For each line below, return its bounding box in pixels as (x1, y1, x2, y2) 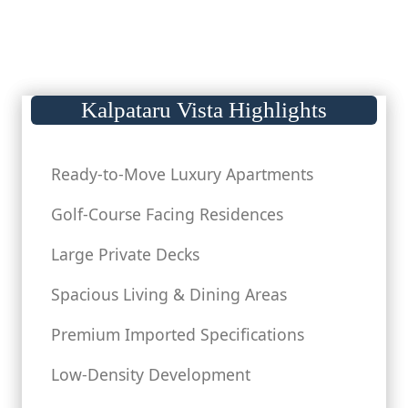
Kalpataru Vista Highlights (81, 97, 327, 122)
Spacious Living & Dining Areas (51, 283, 287, 305)
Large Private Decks (51, 243, 199, 265)
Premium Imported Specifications (51, 323, 304, 345)
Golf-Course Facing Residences (51, 203, 283, 225)
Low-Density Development (51, 363, 250, 385)
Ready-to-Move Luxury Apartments (51, 163, 313, 185)
